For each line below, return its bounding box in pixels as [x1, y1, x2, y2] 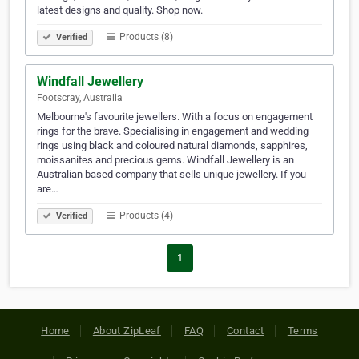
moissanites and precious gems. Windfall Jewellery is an [37, 154, 294, 167]
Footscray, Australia [37, 92, 123, 104]
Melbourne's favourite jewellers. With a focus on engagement [37, 111, 313, 123]
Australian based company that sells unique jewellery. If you [37, 168, 306, 181]
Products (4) [117, 210, 173, 222]
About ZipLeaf [92, 325, 161, 337]
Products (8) [117, 31, 173, 43]
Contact [227, 325, 264, 337]
